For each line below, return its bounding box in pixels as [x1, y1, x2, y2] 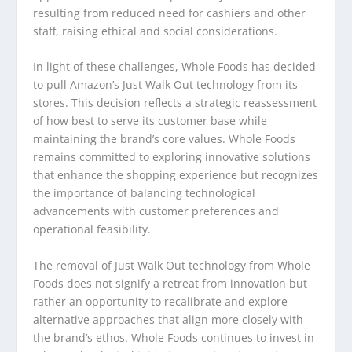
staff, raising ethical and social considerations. [33, 24, 278, 39]
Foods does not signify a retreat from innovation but [33, 275, 308, 291]
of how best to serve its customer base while [33, 113, 268, 129]
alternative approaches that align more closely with [33, 311, 304, 327]
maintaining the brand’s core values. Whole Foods [33, 131, 296, 147]
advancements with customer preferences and [33, 203, 280, 219]
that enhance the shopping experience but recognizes [33, 167, 319, 183]
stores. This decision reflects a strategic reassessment [33, 95, 317, 111]
